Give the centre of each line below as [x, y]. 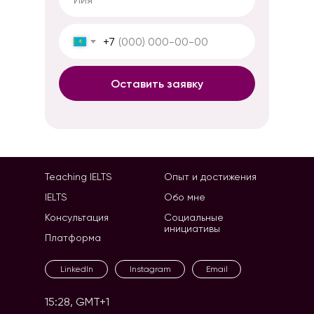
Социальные [194, 217]
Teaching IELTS [78, 177]
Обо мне [185, 197]
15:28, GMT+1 [77, 302]
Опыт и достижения [210, 177]
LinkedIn [76, 269]
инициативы [192, 228]
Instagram [150, 269]
